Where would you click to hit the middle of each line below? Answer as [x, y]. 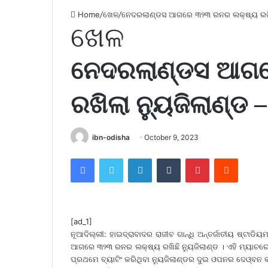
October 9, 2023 [171, 137]
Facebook [112, 158]
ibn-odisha [111, 137]
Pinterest [226, 158]
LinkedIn [167, 158]
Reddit [249, 158]
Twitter [136, 158]
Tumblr [193, 158]
